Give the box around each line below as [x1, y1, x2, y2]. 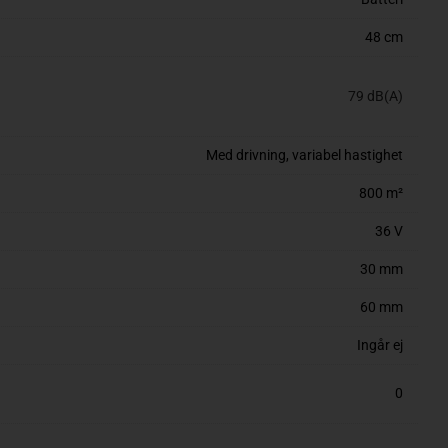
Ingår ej [357, 336, 403, 354]
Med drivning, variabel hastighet [206, 146, 403, 164]
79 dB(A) [348, 87, 403, 105]
